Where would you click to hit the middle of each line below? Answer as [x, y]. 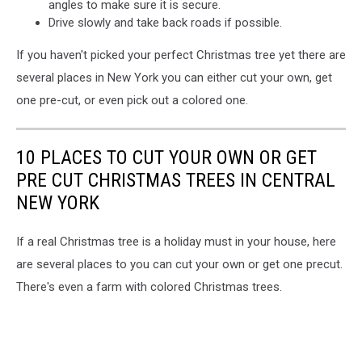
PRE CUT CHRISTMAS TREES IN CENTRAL [176, 180]
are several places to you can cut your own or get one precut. [179, 264]
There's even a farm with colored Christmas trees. [149, 287]
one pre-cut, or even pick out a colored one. [132, 100]
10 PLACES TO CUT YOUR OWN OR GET [166, 158]
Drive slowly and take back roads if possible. [165, 23]
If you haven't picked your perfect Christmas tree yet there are [181, 55]
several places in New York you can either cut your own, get [174, 78]
